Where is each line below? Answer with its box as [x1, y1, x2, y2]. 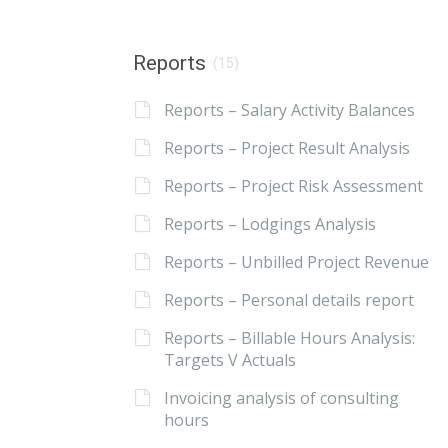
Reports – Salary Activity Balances [163, 99, 415, 122]
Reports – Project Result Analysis [163, 137, 410, 160]
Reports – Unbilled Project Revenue [163, 251, 429, 274]
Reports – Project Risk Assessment [163, 175, 423, 198]
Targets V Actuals [163, 349, 296, 372]
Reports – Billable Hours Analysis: [163, 327, 415, 350]
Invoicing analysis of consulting [163, 387, 399, 410]
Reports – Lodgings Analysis [163, 213, 376, 236]
